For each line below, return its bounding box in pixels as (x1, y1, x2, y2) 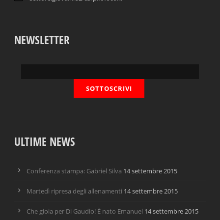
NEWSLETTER (14, 32, 70, 48)
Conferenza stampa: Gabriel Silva (27, 166, 122, 176)
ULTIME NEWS (14, 134, 75, 150)
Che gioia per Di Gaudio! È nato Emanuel (27, 207, 143, 216)
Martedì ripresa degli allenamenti (27, 187, 122, 196)
